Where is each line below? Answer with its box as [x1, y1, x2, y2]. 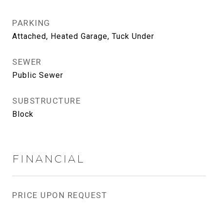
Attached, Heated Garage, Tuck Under [12, 32, 154, 41]
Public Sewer [12, 71, 63, 80]
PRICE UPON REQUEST [12, 190, 107, 200]
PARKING [12, 18, 51, 28]
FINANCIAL [12, 153, 85, 165]
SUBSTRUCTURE [12, 96, 81, 106]
